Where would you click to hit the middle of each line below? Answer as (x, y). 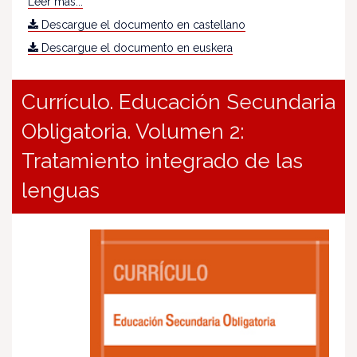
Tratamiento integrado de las (162, 161)
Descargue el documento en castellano (142, 25)
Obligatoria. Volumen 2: (133, 132)
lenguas (61, 191)
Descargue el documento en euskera (135, 48)
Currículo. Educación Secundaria (178, 102)
